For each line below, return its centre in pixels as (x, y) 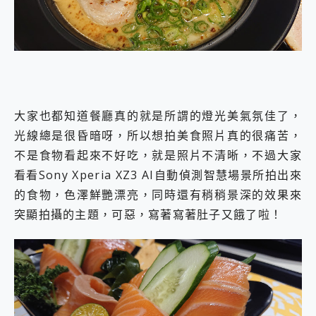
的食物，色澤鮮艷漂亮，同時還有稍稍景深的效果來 (158, 195)
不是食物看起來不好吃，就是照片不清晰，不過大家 (158, 156)
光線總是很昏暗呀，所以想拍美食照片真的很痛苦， (158, 136)
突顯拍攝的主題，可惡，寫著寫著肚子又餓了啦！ (148, 215)
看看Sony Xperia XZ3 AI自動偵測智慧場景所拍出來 (158, 175)
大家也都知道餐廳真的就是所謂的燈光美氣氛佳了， (158, 116)
